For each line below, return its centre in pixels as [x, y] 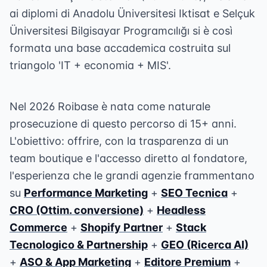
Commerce [38, 227]
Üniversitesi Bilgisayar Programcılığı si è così [121, 31]
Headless [181, 210]
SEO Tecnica [194, 193]
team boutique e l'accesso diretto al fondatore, [128, 158]
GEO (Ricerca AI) [205, 245]
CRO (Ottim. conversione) [77, 210]
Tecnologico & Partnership [79, 245]
